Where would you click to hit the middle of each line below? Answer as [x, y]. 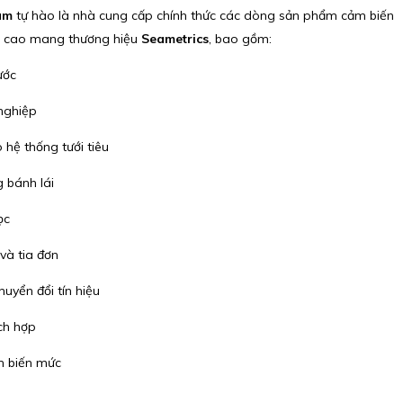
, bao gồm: [240, 38]
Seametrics [175, 38]
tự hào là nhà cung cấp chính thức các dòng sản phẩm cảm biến [203, 15]
